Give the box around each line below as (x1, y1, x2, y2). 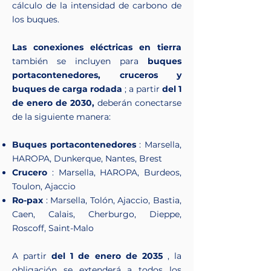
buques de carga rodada (12, 83, 122, 94)
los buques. (12, 14, 59, 25)
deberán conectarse (94, 97, 181, 108)
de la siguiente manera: (12, 111, 111, 122)
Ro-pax (12, 195, 43, 206)
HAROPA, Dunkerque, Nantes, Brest (12, 153, 162, 164)
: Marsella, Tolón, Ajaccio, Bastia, (43, 195, 181, 206)
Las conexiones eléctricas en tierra (12, 42, 181, 53)
